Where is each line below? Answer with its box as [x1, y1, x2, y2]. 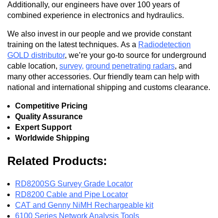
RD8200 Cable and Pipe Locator [15, 190, 128, 199]
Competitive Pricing [15, 101, 88, 110]
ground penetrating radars [86, 61, 175, 70]
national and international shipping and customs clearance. [7, 83, 210, 91]
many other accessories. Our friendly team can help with [7, 72, 200, 81]
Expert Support [15, 123, 72, 131]
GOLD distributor [7, 51, 65, 59]
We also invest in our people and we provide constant [7, 29, 191, 38]
